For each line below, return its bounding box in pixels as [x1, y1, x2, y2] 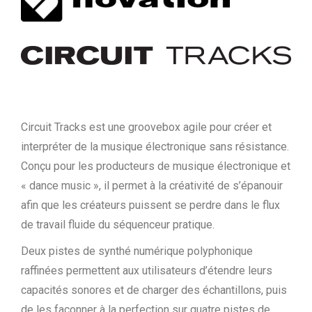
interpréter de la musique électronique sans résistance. [21, 139, 289, 153]
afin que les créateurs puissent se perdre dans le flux [21, 198, 280, 212]
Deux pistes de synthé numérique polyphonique [21, 244, 253, 258]
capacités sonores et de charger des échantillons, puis [21, 283, 287, 297]
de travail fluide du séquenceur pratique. [21, 217, 214, 231]
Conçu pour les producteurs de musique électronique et [21, 159, 290, 173]
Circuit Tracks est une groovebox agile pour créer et [21, 120, 272, 134]
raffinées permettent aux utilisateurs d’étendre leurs [21, 263, 272, 277]
